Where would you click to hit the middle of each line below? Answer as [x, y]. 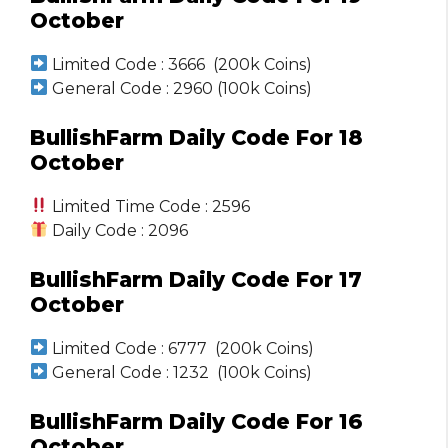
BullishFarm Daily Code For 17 [196, 279]
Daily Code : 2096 [118, 230]
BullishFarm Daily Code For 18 [196, 137]
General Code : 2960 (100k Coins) [180, 88]
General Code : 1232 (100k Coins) [180, 372]
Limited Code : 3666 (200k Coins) [180, 64]
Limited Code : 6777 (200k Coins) [181, 348]
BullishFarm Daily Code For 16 [196, 421]
